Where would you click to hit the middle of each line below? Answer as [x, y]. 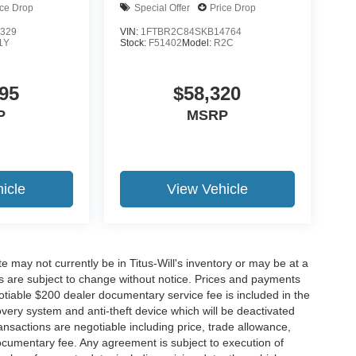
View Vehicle [207, 190]
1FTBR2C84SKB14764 [191, 32]
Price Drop [232, 8]
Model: [197, 43]
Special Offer [162, 8]
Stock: [134, 43]
